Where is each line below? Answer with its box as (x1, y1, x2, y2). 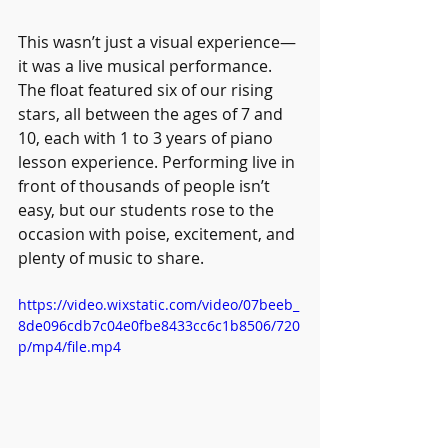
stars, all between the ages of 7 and (18, 102, 287, 125)
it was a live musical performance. (18, 54, 276, 77)
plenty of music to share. (18, 246, 204, 269)
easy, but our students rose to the (18, 198, 278, 221)
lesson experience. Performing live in (18, 150, 299, 173)
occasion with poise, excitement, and (18, 222, 299, 245)
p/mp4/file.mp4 (18, 336, 121, 356)
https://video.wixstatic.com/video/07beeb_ (18, 294, 299, 314)
